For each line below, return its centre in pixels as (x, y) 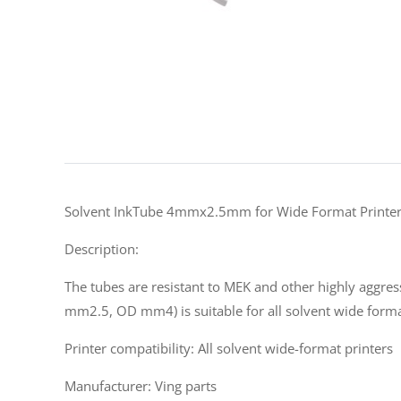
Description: (102, 249)
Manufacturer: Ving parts (141, 386)
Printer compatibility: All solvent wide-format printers (229, 348)
